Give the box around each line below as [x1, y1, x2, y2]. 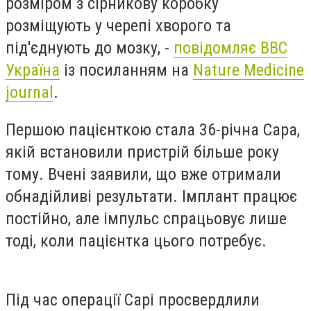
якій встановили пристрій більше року [6, 142, 279, 162]
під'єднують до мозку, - [6, 38, 174, 58]
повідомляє [174, 38, 260, 58]
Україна [6, 60, 60, 81]
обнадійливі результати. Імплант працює [6, 186, 297, 206]
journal [6, 83, 53, 103]
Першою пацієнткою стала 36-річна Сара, [6, 119, 300, 140]
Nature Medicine [193, 60, 304, 81]
